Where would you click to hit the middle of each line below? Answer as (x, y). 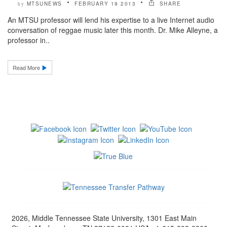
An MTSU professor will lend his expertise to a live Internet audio (111, 20)
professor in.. (29, 40)
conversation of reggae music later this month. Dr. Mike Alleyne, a (113, 30)
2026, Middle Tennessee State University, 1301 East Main (104, 218)
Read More (27, 68)
